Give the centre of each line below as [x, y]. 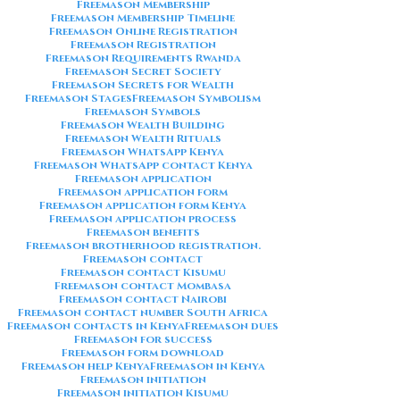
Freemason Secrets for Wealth [143, 85]
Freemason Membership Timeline [143, 18]
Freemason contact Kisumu [143, 272]
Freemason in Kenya [207, 366]
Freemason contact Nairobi [143, 299]
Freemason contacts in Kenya [96, 326]
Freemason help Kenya [85, 366]
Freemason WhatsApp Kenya [143, 152]
